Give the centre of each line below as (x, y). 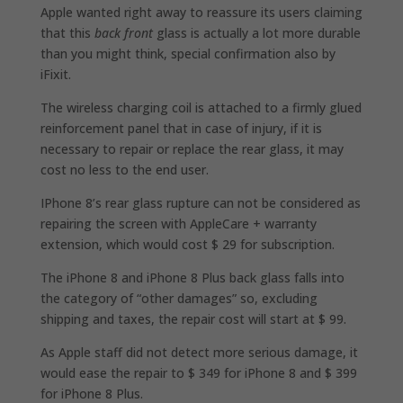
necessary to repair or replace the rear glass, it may (192, 148)
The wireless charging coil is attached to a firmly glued (201, 107)
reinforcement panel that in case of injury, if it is (181, 128)
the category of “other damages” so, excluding (179, 298)
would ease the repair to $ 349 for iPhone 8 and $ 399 (198, 372)
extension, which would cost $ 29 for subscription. (187, 244)
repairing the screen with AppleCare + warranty (178, 223)
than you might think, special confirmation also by (188, 53)
